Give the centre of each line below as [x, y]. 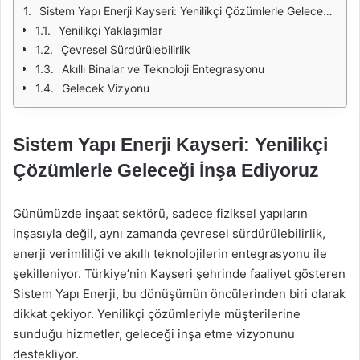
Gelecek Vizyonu [106, 88]
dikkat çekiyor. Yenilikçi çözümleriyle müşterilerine [157, 314]
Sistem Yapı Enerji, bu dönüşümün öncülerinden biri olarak [179, 294]
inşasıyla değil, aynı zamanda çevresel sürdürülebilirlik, [169, 233]
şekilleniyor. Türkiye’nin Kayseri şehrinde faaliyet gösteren [179, 274]
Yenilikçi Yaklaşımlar [110, 30]
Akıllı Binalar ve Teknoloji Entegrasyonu [163, 69]
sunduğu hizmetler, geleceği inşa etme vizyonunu [154, 334]
